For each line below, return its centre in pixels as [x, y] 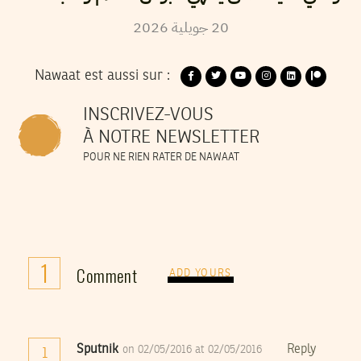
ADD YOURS [200, 274]
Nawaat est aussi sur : [102, 76]
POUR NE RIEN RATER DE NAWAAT [161, 157]
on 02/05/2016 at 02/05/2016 [194, 349]
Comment [107, 275]
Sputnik [98, 349]
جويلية [189, 27]
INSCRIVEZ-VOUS [148, 115]
